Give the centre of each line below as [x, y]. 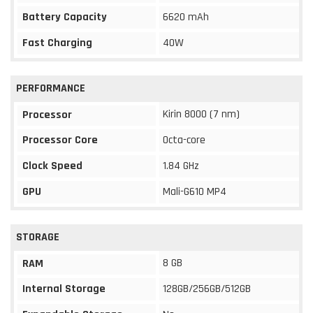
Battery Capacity [65, 17]
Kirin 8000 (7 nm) [201, 114]
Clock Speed [52, 166]
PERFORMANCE [51, 88]
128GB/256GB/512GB [207, 289]
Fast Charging [57, 43]
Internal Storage [64, 289]
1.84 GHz [181, 166]
